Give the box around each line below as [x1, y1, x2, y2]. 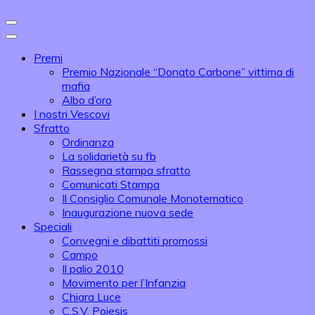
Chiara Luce [62, 290, 121, 304]
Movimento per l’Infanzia [62, 276, 186, 290]
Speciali [34, 219, 72, 233]
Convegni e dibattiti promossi [62, 233, 207, 247]
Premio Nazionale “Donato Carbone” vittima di [62, 65, 294, 79]
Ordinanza [62, 135, 114, 149]
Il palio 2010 [62, 262, 124, 276]
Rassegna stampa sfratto [62, 163, 191, 177]
